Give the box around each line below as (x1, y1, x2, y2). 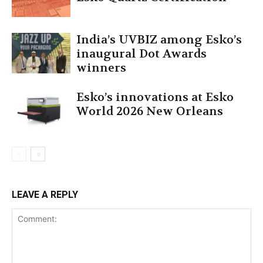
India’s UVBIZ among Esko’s (76, 32, 242, 48)
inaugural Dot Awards (76, 46, 207, 62)
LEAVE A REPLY (12, 189, 78, 201)
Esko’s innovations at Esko (76, 90, 234, 105)
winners (76, 60, 126, 76)
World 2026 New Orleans (76, 104, 223, 119)
